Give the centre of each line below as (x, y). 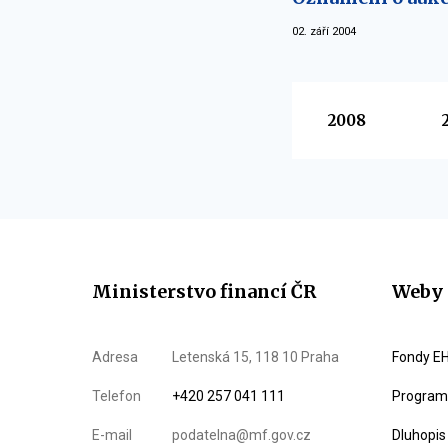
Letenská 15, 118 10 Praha (255, 357)
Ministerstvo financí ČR (204, 291)
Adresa (115, 357)
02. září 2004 (324, 31)
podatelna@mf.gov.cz (241, 435)
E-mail (112, 435)
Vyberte (338, 96)
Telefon (116, 396)
